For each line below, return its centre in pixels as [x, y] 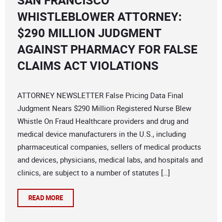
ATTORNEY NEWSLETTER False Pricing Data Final [100, 95]
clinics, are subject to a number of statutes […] [94, 173]
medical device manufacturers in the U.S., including [102, 134]
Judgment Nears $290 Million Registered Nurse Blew [104, 108]
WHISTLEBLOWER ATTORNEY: [100, 17]
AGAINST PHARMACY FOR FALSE [108, 49]
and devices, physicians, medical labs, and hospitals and [110, 160]
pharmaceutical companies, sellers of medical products [109, 147]
